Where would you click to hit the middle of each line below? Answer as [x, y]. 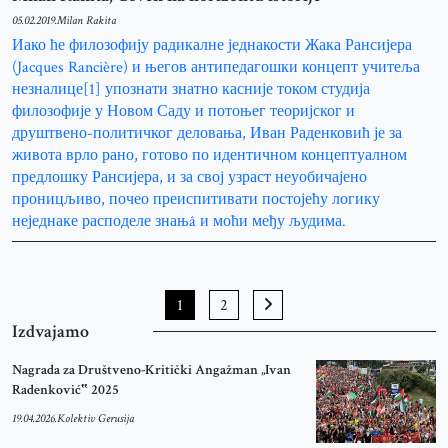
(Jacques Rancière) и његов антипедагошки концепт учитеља [216, 67]
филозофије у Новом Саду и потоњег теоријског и [183, 111]
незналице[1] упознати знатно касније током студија [191, 89]
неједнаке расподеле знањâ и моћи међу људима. [179, 221]
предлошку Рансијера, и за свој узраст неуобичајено [189, 177]
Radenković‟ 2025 [65, 389]
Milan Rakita [86, 20]
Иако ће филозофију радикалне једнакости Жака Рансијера [212, 45]
